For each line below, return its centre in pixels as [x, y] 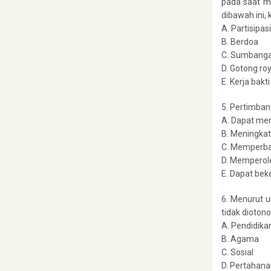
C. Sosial [237, 252]
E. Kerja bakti [246, 81]
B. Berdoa [240, 41]
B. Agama [240, 239]
